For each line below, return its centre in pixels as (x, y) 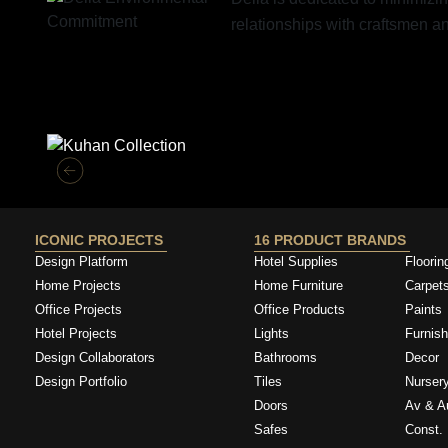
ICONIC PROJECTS (101, 240)
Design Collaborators (95, 358)
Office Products (300, 310)
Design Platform (83, 262)
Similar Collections (114, 97)
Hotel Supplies (296, 262)
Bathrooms (286, 358)
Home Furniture (299, 286)
